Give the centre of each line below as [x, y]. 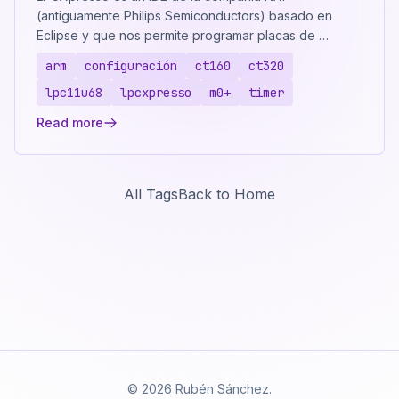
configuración [131, 66]
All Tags [151, 194]
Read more [70, 122]
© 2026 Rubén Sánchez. [199, 389]
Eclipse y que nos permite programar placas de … [183, 35]
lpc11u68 [74, 93]
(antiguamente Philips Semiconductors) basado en [184, 16]
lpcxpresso [156, 93]
